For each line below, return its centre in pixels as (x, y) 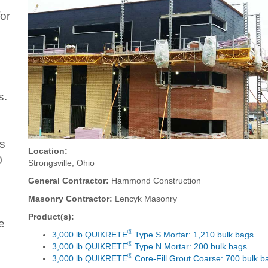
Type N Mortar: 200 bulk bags (190, 246)
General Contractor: (69, 180)
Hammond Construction (155, 180)
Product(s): (51, 216)
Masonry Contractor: (71, 198)
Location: (48, 150)
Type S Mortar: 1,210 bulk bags (193, 234)
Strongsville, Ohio (62, 162)
